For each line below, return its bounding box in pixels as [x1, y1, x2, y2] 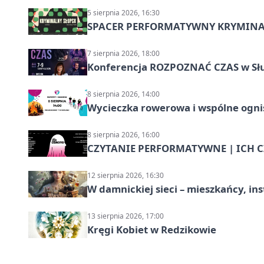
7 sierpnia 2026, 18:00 [87, 48, 160, 59]
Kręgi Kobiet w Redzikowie [87, 223, 216, 237]
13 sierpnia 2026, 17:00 [87, 211, 164, 222]
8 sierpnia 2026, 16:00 [87, 130, 160, 140]
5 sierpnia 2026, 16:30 [87, 8, 160, 18]
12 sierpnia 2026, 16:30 [87, 170, 164, 181]
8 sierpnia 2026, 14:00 [87, 89, 160, 100]
